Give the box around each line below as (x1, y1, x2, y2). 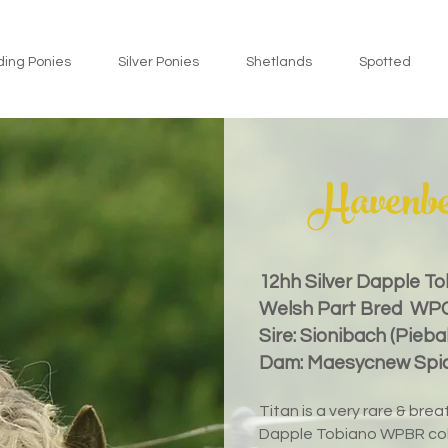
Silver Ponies (117, 55, 199, 69)
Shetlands (245, 55, 312, 69)
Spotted (358, 55, 411, 69)
